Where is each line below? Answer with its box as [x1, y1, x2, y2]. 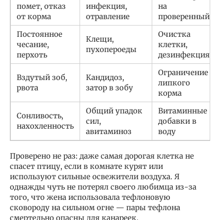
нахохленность [17, 121, 74, 131]
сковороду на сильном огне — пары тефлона [10, 203, 180, 213]
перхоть [17, 50, 47, 60]
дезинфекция [158, 50, 210, 60]
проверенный [158, 12, 210, 22]
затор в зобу [86, 83, 133, 93]
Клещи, [86, 34, 114, 44]
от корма [17, 12, 51, 22]
